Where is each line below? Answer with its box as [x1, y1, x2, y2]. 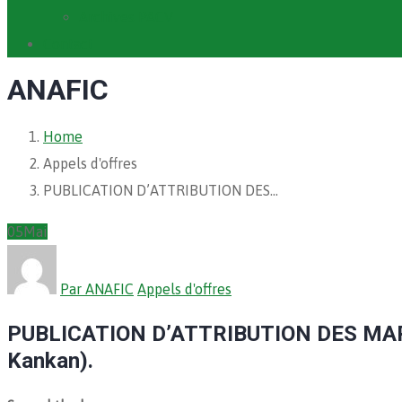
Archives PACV [79, 9, 173, 25]
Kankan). [7, 347, 93, 373]
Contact [43, 36, 93, 52]
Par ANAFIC [60, 280, 134, 297]
